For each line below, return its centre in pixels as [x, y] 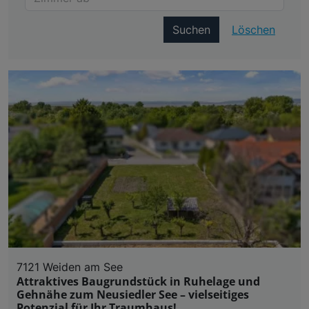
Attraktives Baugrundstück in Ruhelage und [138, 282]
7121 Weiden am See [70, 267]
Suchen [191, 30]
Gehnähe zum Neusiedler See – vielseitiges [133, 295]
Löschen [253, 30]
